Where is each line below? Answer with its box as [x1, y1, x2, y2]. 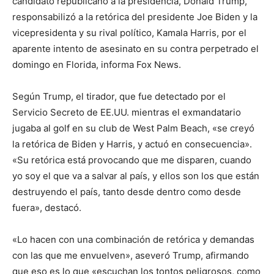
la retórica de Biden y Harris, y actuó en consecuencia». [12, 138, 252, 150]
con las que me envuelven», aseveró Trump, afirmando [12, 250, 249, 262]
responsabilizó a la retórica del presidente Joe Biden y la [12, 11, 257, 23]
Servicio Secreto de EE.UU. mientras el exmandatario [12, 106, 241, 119]
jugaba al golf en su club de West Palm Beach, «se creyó [12, 122, 254, 135]
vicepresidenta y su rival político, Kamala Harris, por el [12, 27, 246, 39]
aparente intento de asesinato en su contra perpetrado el [12, 43, 259, 55]
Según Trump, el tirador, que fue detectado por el [12, 91, 226, 103]
